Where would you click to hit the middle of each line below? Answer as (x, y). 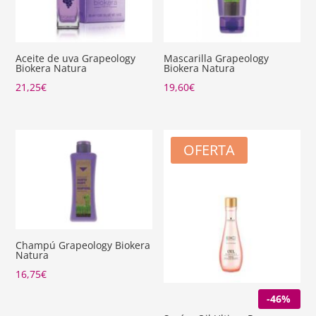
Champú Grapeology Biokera (83, 245)
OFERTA (209, 150)
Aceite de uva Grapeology (76, 59)
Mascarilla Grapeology (217, 59)
